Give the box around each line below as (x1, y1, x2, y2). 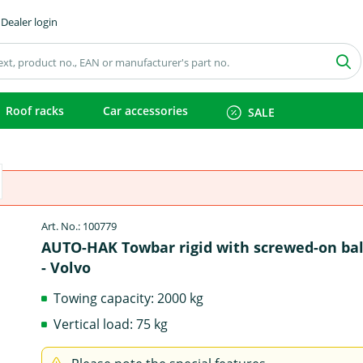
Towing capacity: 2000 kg (53, 288, 204, 307)
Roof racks (6, 103, 64, 118)
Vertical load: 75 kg (53, 314, 169, 333)
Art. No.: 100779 (41, 219, 117, 233)
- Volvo (41, 258, 92, 277)
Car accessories (103, 103, 188, 118)
